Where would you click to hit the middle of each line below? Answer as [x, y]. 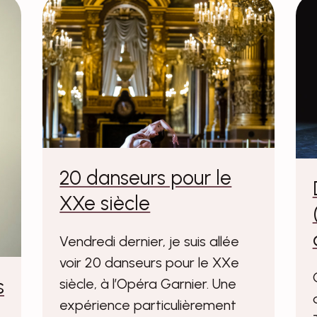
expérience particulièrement [148, 305]
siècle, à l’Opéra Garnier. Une [148, 283]
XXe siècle [105, 203]
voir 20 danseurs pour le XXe [150, 262]
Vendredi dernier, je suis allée [150, 241]
